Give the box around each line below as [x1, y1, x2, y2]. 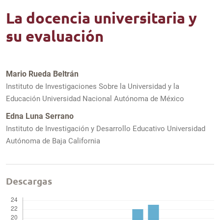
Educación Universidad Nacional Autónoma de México [6, 94, 184, 103]
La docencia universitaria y [6, 8, 197, 27]
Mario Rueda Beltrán [6, 69, 79, 79]
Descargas [6, 174, 52, 187]
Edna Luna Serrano [6, 111, 74, 121]
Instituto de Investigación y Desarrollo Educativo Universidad [6, 124, 205, 134]
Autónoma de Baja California [6, 137, 100, 146]
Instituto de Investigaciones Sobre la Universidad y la [6, 82, 179, 91]
